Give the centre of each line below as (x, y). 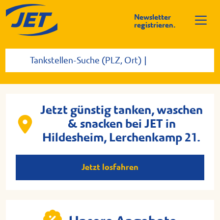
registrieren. (155, 25)
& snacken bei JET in (121, 124)
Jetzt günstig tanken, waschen (121, 110)
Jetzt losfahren (110, 167)
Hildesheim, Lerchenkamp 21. (122, 138)
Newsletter (152, 17)
